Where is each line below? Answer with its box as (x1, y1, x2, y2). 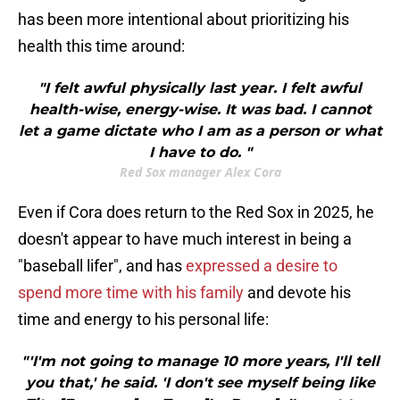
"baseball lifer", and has (18, 256, 186, 276)
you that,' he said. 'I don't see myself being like (25, 374, 375, 392)
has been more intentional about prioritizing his (18, 10, 349, 29)
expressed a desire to (186, 256, 337, 276)
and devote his (244, 283, 351, 303)
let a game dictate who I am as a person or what (18, 122, 382, 140)
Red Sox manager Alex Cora (119, 163, 281, 181)
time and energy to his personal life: (18, 310, 269, 329)
